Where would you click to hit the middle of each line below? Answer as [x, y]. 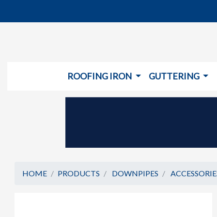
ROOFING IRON [101, 76]
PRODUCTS [79, 173]
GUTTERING [175, 76]
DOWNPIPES [135, 173]
